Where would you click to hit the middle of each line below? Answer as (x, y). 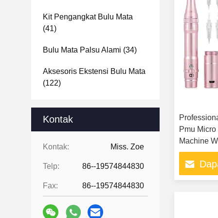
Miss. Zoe (127, 147)
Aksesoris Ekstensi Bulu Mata (94, 71)
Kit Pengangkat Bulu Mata (88, 17)
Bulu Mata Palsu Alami (82, 50)
